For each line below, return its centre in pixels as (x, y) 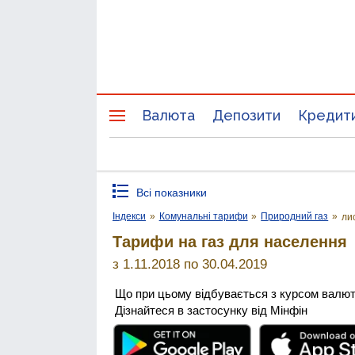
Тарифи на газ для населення (230, 241)
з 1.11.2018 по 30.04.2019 (190, 264)
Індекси (129, 216)
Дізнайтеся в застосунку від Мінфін (211, 310)
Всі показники (172, 193)
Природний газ (295, 216)
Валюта (168, 115)
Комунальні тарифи (203, 216)
